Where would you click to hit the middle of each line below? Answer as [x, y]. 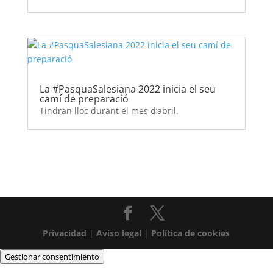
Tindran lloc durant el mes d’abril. [109, 111]
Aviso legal [119, 233]
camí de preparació [84, 99]
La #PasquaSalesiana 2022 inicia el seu [127, 89]
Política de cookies [191, 233]
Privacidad [65, 233]
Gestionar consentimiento [52, 257]
